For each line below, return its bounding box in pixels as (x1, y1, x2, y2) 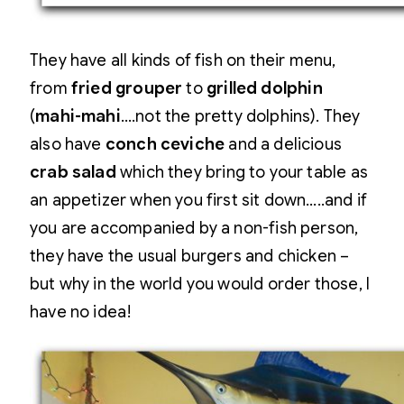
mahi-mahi (35, 106, 121, 126)
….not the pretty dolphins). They (120, 106, 361, 126)
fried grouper (70, 78, 183, 98)
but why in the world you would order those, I (30, 274, 371, 294)
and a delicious (225, 134, 343, 154)
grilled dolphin (206, 78, 323, 98)
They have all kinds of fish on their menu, (30, 50, 336, 70)
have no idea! (30, 302, 133, 322)
